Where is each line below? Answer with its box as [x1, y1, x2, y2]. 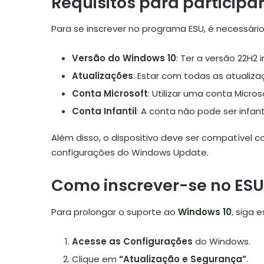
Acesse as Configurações [72, 235, 193, 247]
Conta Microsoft [72, 87, 148, 100]
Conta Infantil [72, 105, 137, 118]
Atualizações [72, 70, 133, 82]
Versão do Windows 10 [72, 52, 176, 65]
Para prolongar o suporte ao [51, 205, 178, 218]
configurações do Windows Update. [51, 146, 209, 159]
